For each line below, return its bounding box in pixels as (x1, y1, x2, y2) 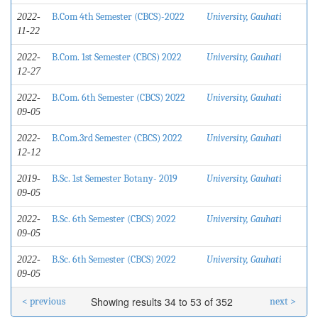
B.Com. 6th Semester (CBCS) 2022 (52, 92, 185, 104)
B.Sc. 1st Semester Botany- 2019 (52, 172, 177, 185)
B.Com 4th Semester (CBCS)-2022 (52, 11, 185, 23)
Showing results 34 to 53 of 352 (91, 295, 236, 309)
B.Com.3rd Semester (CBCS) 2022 (52, 132, 182, 144)
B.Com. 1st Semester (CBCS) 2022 (52, 51, 182, 63)
